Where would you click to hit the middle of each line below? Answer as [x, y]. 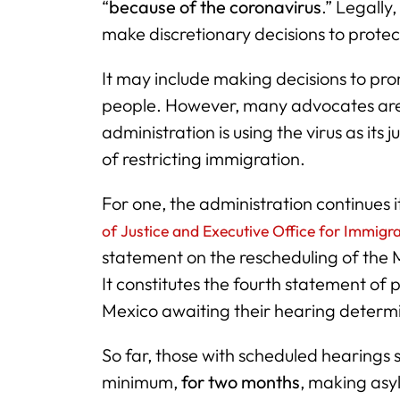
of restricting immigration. [204, 158]
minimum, [142, 382]
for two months [241, 382]
